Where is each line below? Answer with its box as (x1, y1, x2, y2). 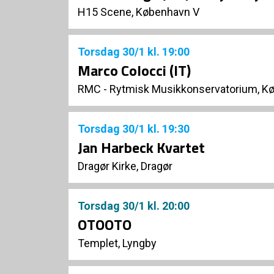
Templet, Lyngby (78, 237, 157, 250)
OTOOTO (78, 213, 131, 236)
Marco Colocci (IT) (78, 59, 191, 82)
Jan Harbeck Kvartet (78, 136, 205, 159)
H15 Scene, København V (78, 6, 199, 19)
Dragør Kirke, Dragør (78, 160, 172, 173)
